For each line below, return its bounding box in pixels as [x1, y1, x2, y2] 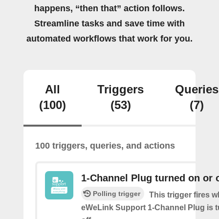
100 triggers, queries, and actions [35, 141, 175, 151]
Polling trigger [93, 190, 140, 197]
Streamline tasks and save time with [34, 19, 185, 28]
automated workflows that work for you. [26, 34, 193, 44]
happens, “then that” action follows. [34, 3, 185, 13]
